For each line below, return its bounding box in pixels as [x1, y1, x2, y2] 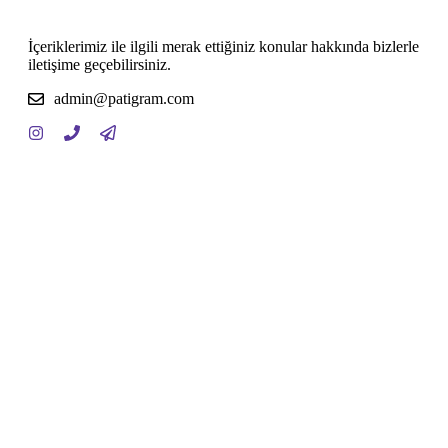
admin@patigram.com [53, 90, 194, 108]
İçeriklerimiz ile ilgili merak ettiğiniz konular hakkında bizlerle [28, 38, 419, 56]
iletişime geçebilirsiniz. [28, 56, 171, 74]
